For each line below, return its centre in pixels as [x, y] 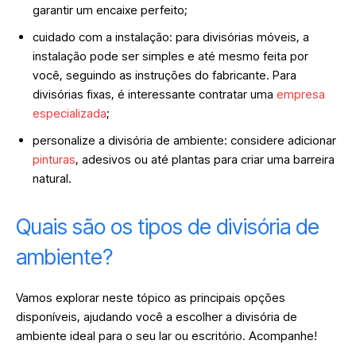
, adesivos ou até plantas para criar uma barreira [205, 160]
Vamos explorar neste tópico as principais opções [151, 298]
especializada [70, 114]
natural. [54, 179]
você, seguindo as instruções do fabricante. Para [164, 75]
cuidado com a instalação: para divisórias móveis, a [171, 37]
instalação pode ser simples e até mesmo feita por [170, 56]
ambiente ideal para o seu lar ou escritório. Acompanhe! [166, 336]
